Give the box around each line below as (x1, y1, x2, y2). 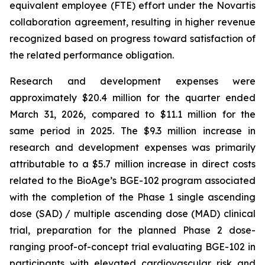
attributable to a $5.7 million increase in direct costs (9, 158, 256, 170)
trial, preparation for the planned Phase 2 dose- (9, 224, 256, 236)
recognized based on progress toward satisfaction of (9, 33, 256, 44)
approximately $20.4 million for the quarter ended (9, 92, 256, 104)
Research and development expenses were (9, 75, 256, 87)
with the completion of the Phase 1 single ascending (9, 191, 256, 203)
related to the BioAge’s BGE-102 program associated (9, 174, 256, 186)
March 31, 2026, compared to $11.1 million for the (9, 108, 256, 120)
